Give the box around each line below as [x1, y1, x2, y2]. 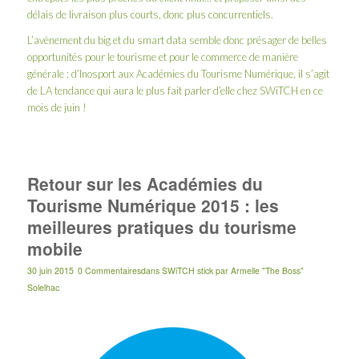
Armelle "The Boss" [230, 264, 304, 277]
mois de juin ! [26, 101, 87, 115]
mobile [26, 236, 83, 261]
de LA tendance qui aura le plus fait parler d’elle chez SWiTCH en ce [26, 84, 323, 98]
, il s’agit [292, 67, 329, 81]
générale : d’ [26, 67, 79, 81]
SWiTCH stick [161, 264, 213, 277]
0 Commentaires [77, 264, 141, 277]
